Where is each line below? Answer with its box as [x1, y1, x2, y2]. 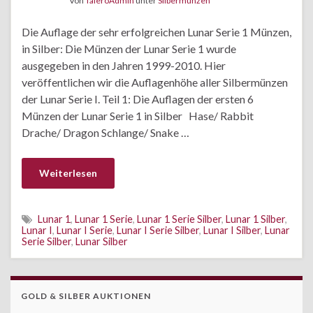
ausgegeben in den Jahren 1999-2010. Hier [22, 58, 226, 72]
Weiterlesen [39, 166, 97, 179]
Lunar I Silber [203, 224, 261, 236]
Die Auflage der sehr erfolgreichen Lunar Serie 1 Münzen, [22, 24, 291, 38]
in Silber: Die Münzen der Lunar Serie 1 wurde [22, 41, 236, 55]
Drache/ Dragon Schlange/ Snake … [22, 125, 189, 139]
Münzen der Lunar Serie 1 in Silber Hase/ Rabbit [22, 108, 254, 122]
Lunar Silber [75, 235, 128, 247]
